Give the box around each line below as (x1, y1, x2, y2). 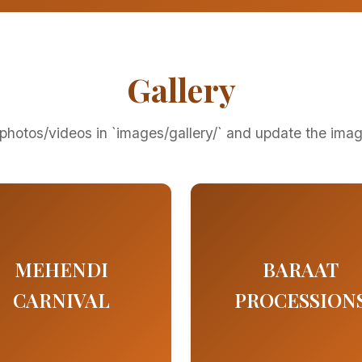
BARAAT (263, 256, 339, 282)
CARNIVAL (13, 287, 110, 313)
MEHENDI (15, 256, 108, 282)
